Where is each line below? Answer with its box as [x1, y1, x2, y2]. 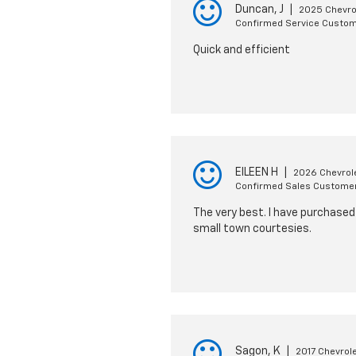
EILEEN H [234, 167, 278, 178]
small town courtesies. [192, 223, 311, 234]
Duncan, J [234, 4, 284, 15]
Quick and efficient [192, 44, 290, 56]
